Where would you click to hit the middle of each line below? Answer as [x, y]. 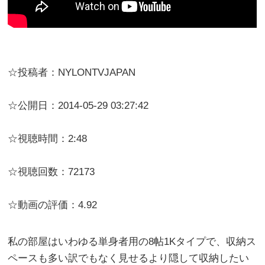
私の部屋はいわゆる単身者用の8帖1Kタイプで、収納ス [132, 242]
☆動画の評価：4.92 [53, 205]
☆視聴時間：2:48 [48, 139]
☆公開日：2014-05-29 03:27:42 [78, 106]
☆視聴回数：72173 [51, 172]
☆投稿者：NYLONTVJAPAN [72, 73]
